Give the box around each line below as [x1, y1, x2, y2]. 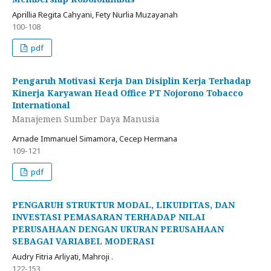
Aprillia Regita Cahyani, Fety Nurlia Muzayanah [12, 8, 178, 20]
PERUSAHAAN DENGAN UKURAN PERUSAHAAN [12, 223, 224, 235]
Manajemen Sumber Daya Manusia [12, 113, 160, 125]
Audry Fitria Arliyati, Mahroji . [12, 251, 113, 263]
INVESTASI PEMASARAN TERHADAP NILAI [12, 211, 205, 223]
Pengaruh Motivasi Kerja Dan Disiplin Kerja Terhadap [12, 74, 251, 87]
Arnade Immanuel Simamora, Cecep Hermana [12, 133, 177, 145]
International [12, 99, 70, 111]
